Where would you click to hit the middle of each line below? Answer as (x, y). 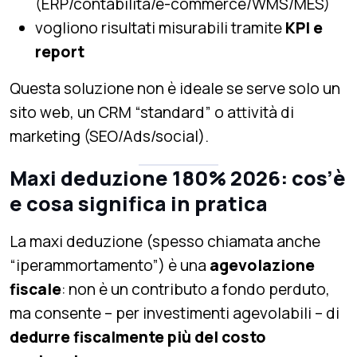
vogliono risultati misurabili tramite (160, 27)
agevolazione (262, 265)
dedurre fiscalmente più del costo (138, 337)
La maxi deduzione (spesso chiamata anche (165, 241)
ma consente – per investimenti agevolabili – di (175, 313)
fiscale (35, 289)
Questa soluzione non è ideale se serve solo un (175, 88)
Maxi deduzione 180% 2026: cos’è (178, 178)
